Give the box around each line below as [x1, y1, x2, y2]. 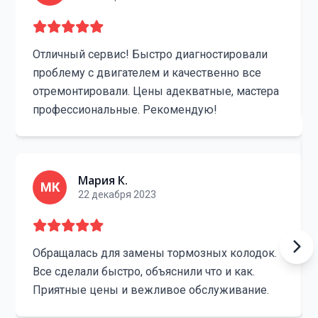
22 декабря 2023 [78, 189, 157, 200]
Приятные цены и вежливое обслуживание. [33, 283, 270, 297]
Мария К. [78, 172, 128, 188]
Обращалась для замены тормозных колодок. [33, 246, 278, 260]
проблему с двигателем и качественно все [33, 66, 262, 79]
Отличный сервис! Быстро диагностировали [33, 48, 268, 61]
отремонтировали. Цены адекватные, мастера [33, 84, 280, 98]
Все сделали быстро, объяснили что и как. [33, 265, 256, 278]
